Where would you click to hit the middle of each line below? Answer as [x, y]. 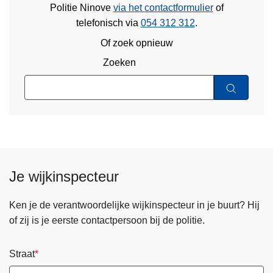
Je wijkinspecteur [64, 176]
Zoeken [119, 63]
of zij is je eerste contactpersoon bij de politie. [107, 220]
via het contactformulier [163, 8]
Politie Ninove [81, 8]
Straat [22, 253]
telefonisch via [108, 23]
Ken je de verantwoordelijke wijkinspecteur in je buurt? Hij [134, 205]
